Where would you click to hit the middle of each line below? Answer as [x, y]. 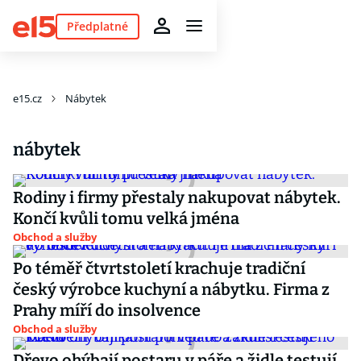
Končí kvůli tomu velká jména [126, 218]
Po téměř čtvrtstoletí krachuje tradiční [159, 268]
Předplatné [97, 26]
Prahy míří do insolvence [107, 310]
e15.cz [27, 98]
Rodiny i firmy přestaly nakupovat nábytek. [177, 197]
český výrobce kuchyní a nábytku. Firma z [171, 289]
